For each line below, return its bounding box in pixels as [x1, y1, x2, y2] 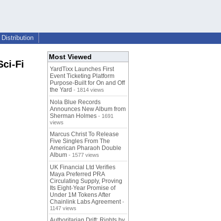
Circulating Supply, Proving [50, 178, 122, 185]
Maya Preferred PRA [50, 171, 105, 178]
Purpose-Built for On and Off [50, 79, 125, 87]
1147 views [50, 205, 76, 212]
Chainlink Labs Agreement [50, 198, 121, 206]
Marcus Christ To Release [50, 131, 119, 138]
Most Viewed [49, 53, 92, 61]
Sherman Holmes [50, 112, 97, 120]
